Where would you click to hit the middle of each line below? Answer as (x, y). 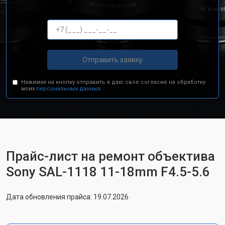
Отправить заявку (113, 60)
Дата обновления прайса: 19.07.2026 (67, 197)
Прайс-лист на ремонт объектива (110, 156)
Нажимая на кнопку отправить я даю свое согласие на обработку (114, 82)
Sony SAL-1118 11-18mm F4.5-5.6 (108, 172)
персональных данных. (69, 89)
